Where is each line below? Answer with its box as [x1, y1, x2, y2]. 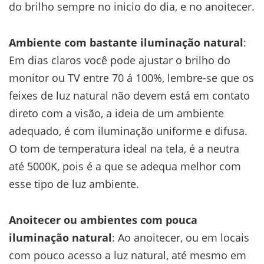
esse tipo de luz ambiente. [9, 176, 139, 191]
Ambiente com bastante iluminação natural [9, 35, 243, 49]
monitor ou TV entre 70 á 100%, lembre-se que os [9, 70, 254, 85]
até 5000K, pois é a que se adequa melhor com [9, 159, 241, 173]
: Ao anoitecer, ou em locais [112, 230, 249, 245]
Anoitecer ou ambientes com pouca [9, 212, 197, 227]
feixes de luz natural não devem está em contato [9, 88, 250, 103]
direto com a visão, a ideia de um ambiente [9, 105, 224, 120]
